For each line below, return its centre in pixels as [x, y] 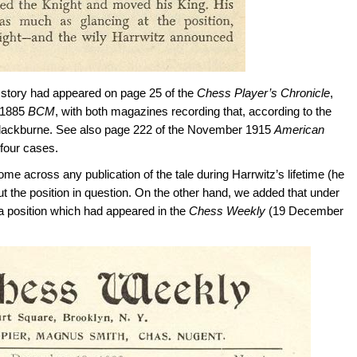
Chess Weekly [229, 211]
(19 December [306, 211]
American [299, 130]
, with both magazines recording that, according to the [193, 112]
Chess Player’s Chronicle [263, 93]
